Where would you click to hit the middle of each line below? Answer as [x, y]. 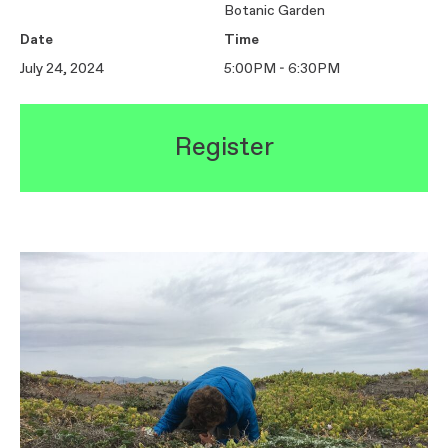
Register [224, 147]
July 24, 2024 [62, 69]
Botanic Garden [274, 11]
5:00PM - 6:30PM [282, 69]
